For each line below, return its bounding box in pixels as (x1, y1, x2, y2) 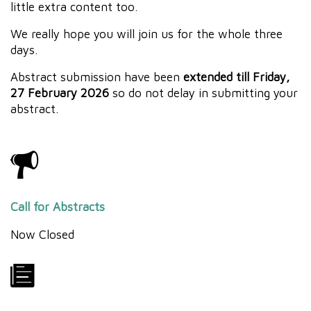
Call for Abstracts (10, 199, 105, 214)
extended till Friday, (183, 69, 289, 84)
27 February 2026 (10, 85, 109, 100)
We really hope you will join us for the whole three (10, 26, 283, 41)
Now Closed (10, 226, 74, 242)
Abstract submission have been (10, 69, 183, 84)
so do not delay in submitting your (109, 85, 298, 100)
